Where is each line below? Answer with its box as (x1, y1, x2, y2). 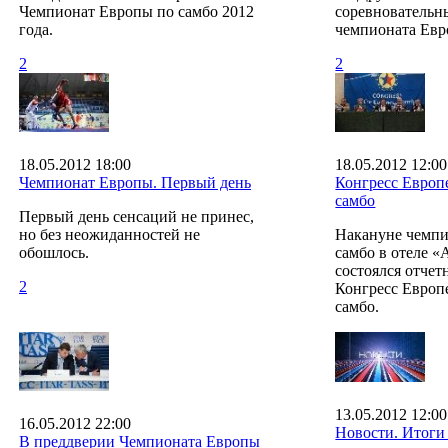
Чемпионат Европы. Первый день (19, 173, 251, 191)
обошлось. (19, 243, 89, 261)
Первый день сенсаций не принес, (19, 207, 254, 225)
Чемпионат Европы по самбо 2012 (19, 2, 254, 20)
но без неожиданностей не (19, 225, 200, 243)
